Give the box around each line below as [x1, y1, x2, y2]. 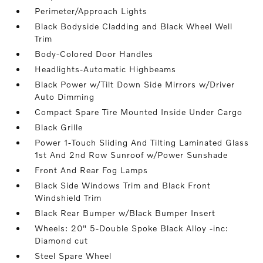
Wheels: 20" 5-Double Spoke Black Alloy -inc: [35, 223, 229, 233]
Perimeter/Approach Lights [35, 6, 148, 16]
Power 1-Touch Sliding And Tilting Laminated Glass [35, 137, 249, 147]
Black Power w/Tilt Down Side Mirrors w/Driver [35, 79, 235, 89]
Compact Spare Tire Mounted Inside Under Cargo [35, 107, 243, 117]
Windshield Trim [35, 193, 102, 203]
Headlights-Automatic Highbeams [35, 64, 177, 74]
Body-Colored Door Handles [35, 49, 154, 59]
